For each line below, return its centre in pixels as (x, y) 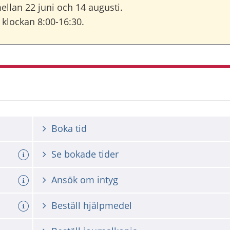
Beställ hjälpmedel (92, 205)
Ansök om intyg (85, 180)
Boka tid (69, 128)
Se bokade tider (85, 154)
